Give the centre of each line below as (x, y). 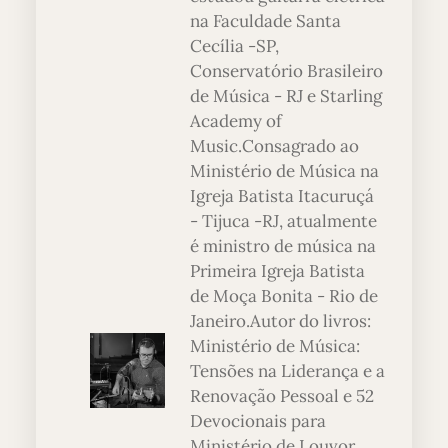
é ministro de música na (283, 246)
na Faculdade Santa (265, 21)
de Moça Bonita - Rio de (284, 296)
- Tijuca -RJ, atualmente (283, 221)
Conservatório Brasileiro (286, 71)
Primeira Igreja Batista (277, 271)
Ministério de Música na (284, 171)
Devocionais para (258, 421)
